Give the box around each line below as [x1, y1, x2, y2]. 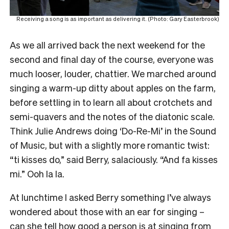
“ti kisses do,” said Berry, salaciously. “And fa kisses [10, 153, 218, 165]
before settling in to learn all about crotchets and [10, 96, 212, 108]
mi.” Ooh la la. [10, 167, 66, 179]
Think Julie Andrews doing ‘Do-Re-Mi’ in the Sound [10, 124, 216, 136]
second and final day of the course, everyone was [10, 53, 214, 65]
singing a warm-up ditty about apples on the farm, [10, 81, 216, 94]
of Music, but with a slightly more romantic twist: [10, 139, 210, 151]
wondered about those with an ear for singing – [10, 205, 204, 217]
